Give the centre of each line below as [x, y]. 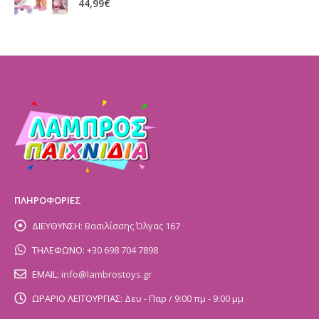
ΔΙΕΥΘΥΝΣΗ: [57, 225]
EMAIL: [46, 274]
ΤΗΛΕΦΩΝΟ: [58, 250]
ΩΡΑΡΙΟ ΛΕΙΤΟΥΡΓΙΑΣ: [77, 298]
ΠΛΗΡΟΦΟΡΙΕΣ [48, 200]
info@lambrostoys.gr [106, 274]
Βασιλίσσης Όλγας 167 [132, 225]
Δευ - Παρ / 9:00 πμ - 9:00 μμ [184, 298]
